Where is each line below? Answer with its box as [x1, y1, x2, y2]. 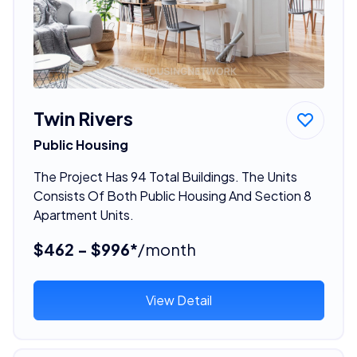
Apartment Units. [33, 206, 134, 223]
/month [137, 238, 196, 259]
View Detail [145, 291, 212, 308]
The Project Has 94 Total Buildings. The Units [33, 167, 297, 185]
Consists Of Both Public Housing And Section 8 [33, 186, 312, 204]
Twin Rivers [33, 106, 133, 130]
